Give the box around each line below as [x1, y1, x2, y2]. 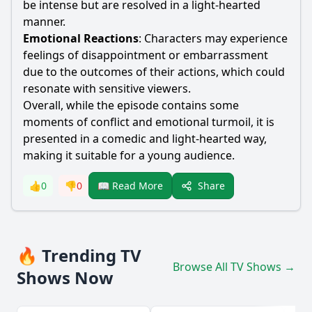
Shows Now [17, 266, 114, 289]
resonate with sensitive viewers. [23, 81, 191, 96]
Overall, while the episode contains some [23, 97, 239, 113]
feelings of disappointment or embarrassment [23, 47, 268, 63]
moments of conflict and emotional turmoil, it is [23, 114, 274, 130]
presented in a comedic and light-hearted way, [23, 131, 267, 146]
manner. [23, 14, 65, 29]
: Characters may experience [139, 31, 288, 46]
